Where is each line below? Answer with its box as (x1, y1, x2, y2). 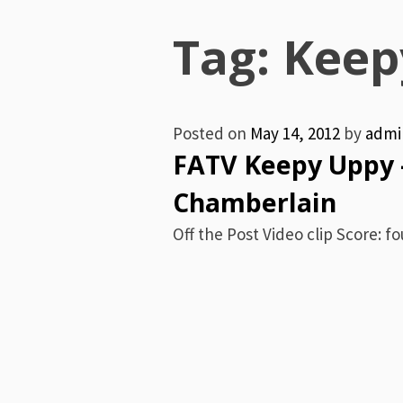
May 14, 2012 (250, 122, 340, 144)
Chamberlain (173, 185, 336, 219)
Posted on (173, 122, 250, 144)
